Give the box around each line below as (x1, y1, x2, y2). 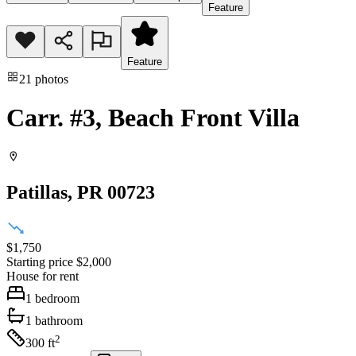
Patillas (6, 181, 68, 203)
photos (35, 72, 68, 86)
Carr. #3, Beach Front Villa (6, 103, 300, 133)
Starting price (6, 255, 73, 269)
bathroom (35, 314, 83, 328)
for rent (42, 269, 79, 284)
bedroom (35, 292, 79, 306)
